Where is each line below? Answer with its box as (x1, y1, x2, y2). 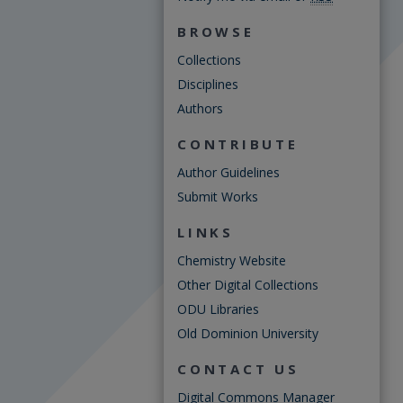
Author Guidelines (177, 164, 280, 181)
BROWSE (177, 22, 255, 40)
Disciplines (177, 76, 238, 93)
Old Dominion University (177, 325, 318, 342)
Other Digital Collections (177, 276, 318, 293)
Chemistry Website (177, 252, 286, 269)
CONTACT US (177, 360, 300, 378)
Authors (177, 100, 223, 117)
